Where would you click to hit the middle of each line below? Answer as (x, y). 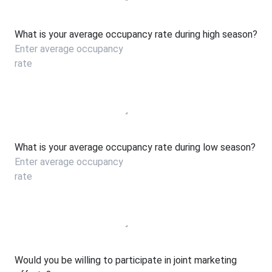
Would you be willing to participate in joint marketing (126, 260)
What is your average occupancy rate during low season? (135, 147)
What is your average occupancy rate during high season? (136, 34)
